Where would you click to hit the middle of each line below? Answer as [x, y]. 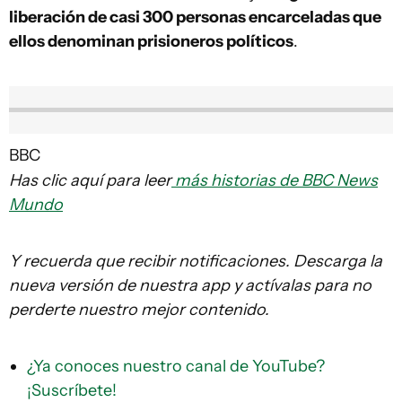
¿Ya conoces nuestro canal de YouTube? [176, 367]
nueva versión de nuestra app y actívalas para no [190, 286]
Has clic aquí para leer [90, 181]
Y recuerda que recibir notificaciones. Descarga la [196, 262]
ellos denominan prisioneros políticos [151, 41]
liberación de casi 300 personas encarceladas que [195, 17]
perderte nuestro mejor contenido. [139, 310]
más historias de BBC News [275, 181]
